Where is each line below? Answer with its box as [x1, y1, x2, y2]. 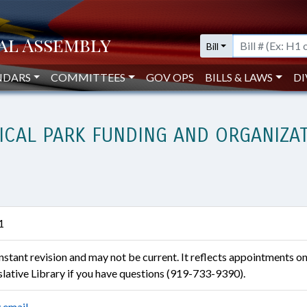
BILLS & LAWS [205, 71, 273, 84]
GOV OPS [146, 71, 195, 84]
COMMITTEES [51, 71, 126, 84]
